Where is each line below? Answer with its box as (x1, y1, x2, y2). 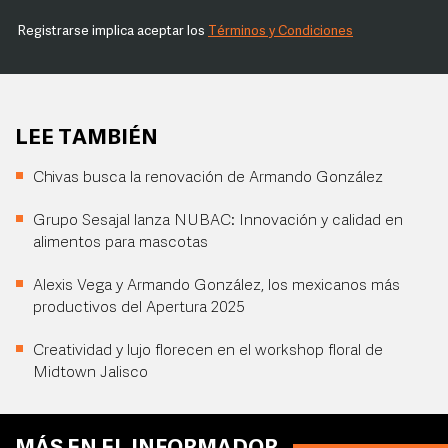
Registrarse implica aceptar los (18, 25, 208, 38)
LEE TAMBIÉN (15, 128, 158, 149)
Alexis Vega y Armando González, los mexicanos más (33, 278, 400, 294)
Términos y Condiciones (208, 25, 353, 38)
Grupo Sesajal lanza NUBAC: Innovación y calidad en (33, 213, 403, 229)
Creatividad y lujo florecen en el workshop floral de (33, 343, 383, 359)
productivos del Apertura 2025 (33, 300, 245, 316)
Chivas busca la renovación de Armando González (33, 170, 383, 186)
